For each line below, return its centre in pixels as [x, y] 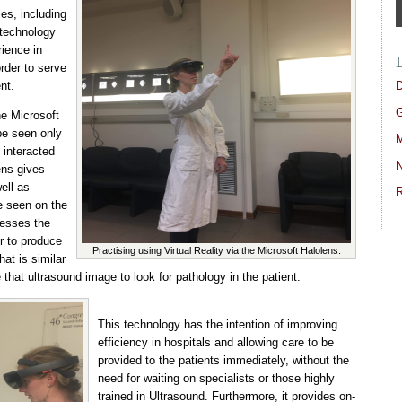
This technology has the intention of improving [218, 325]
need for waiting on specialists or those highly [216, 379]
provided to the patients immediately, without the [223, 361]
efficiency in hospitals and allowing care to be [216, 343]
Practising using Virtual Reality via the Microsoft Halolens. [216, 251]
